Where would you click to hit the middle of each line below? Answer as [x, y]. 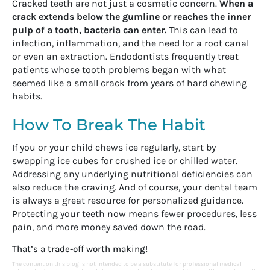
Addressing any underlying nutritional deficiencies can [132, 174]
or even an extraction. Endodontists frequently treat [125, 56]
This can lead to [202, 30]
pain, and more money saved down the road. [109, 227]
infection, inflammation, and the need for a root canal [130, 43]
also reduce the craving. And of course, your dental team [135, 187]
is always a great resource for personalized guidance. [128, 200]
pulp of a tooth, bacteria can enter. [89, 30]
